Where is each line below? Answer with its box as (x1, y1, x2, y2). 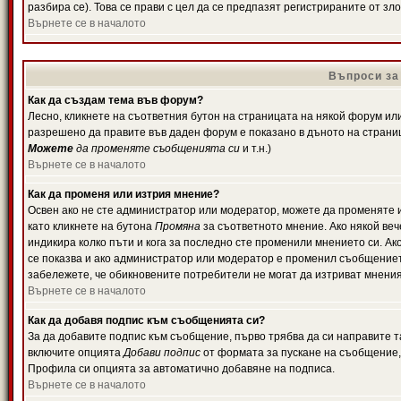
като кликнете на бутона (28, 220, 155, 233)
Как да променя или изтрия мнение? (28, 188, 219, 200)
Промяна (155, 220, 200, 233)
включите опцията (28, 346, 124, 359)
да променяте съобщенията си (73, 142, 240, 155)
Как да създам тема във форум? (28, 94, 203, 107)
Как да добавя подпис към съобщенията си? (28, 314, 265, 327)
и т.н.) (240, 142, 271, 155)
